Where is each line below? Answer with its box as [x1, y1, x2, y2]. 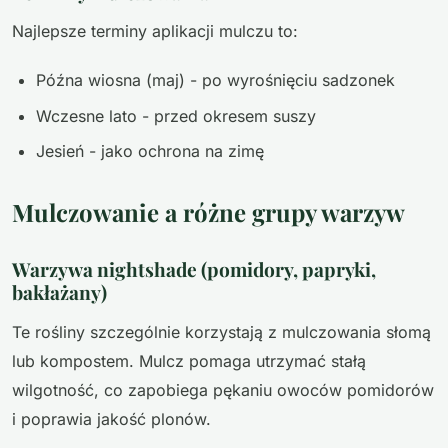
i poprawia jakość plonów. [12, 408, 211, 429]
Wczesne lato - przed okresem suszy [36, 105, 316, 126]
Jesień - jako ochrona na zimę [36, 140, 264, 161]
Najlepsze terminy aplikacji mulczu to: [12, 21, 298, 42]
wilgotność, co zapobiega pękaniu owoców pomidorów [12, 379, 434, 400]
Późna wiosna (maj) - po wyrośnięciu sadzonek [36, 70, 395, 91]
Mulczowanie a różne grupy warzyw [12, 195, 405, 228]
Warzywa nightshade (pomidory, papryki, [12, 255, 376, 282]
